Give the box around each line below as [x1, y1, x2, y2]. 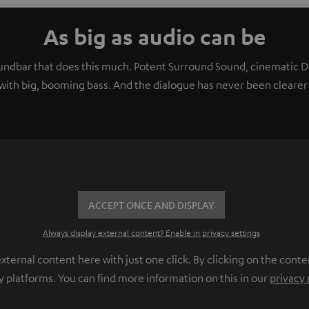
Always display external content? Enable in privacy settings [42, 227, 260, 239]
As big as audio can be [43, 23, 266, 50]
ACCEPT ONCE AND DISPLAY [88, 199, 215, 212]
